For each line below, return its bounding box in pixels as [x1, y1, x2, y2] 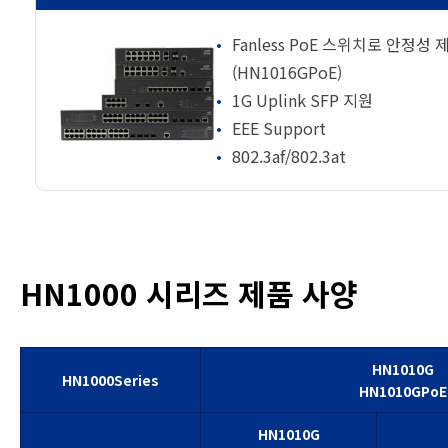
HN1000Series [62, 369, 159, 390]
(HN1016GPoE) [232, 59, 342, 84]
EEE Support [232, 115, 326, 140]
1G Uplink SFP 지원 [232, 87, 373, 112]
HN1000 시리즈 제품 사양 [20, 270, 358, 315]
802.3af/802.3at [232, 143, 346, 168]
